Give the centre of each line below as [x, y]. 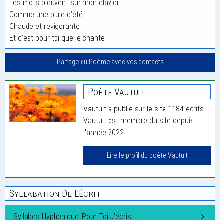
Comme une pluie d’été [46, 14]
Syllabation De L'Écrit [55, 194]
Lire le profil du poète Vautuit [147, 156]
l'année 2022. [105, 133]
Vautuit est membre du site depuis [139, 121]
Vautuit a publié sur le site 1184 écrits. [145, 109]
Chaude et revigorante [44, 26]
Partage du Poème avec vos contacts [110, 62]
